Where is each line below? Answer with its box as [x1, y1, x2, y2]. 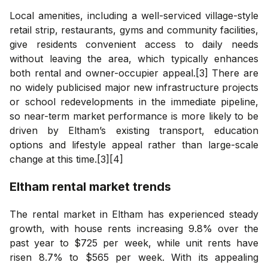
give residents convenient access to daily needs [10, 38, 258, 50]
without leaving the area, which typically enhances [10, 52, 258, 65]
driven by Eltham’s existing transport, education [10, 124, 258, 136]
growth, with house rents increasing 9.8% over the [10, 222, 258, 234]
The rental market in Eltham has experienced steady [10, 208, 258, 220]
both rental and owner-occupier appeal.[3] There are [10, 66, 258, 79]
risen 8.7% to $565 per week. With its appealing [10, 251, 258, 263]
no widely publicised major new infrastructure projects [10, 81, 258, 93]
